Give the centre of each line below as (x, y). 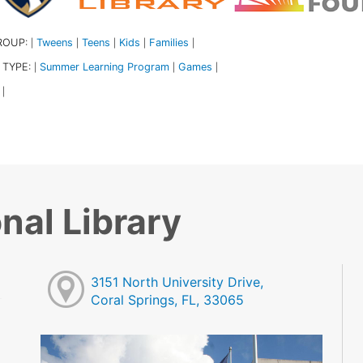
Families (169, 42)
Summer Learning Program (104, 66)
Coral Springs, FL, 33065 (168, 300)
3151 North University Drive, (177, 282)
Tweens (54, 42)
